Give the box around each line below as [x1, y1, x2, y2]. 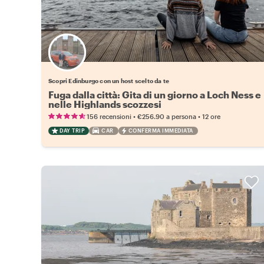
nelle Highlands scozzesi [48, 98, 161, 110]
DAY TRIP [60, 127, 84, 134]
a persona [166, 112, 196, 120]
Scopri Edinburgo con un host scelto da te [48, 77, 170, 84]
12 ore [202, 112, 220, 120]
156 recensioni [87, 112, 131, 120]
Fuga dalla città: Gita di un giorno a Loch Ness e [48, 88, 261, 100]
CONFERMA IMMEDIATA [128, 127, 193, 134]
